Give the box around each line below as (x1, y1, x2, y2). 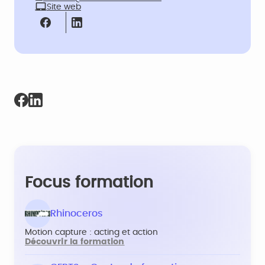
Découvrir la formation (25, 238, 125, 247)
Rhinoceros (50, 209, 104, 219)
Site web (47, 3, 81, 11)
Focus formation (25, 175, 153, 190)
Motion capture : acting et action (25, 228, 158, 237)
